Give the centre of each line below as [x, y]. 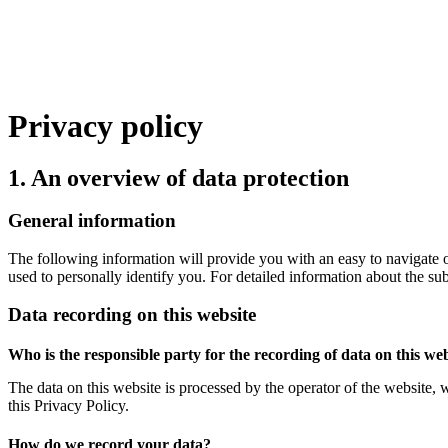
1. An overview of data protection [178, 178]
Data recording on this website [132, 314]
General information [92, 221]
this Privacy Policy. [68, 406]
